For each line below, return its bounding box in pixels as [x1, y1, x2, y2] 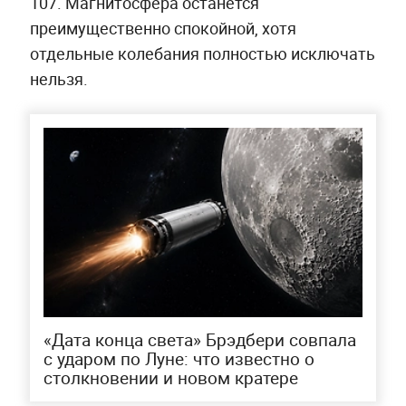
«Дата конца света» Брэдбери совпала [43, 327, 356, 352]
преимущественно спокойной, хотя [29, 16, 296, 39]
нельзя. [29, 67, 88, 90]
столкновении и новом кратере [43, 365, 298, 390]
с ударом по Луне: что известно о [43, 346, 314, 371]
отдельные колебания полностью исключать [29, 42, 375, 64]
